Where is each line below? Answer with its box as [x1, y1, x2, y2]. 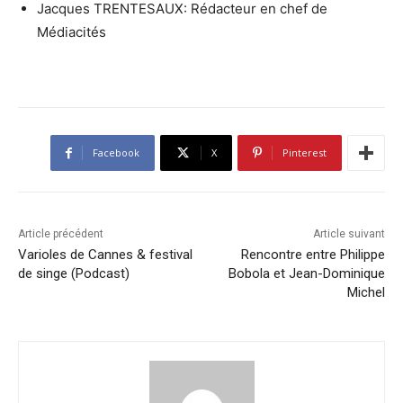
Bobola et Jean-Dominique [228, 265, 385, 282]
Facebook [93, 146, 139, 160]
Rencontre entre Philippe [240, 246, 385, 264]
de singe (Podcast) [18, 265, 130, 282]
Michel [346, 284, 385, 301]
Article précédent [18, 228, 103, 241]
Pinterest [282, 146, 327, 160]
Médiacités [37, 23, 106, 41]
